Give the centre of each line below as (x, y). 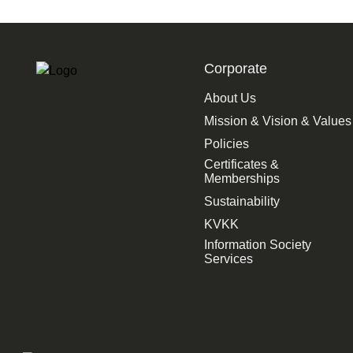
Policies (226, 143)
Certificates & (241, 164)
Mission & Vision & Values (277, 121)
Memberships (242, 178)
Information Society (257, 244)
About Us (230, 98)
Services (228, 258)
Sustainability (242, 201)
